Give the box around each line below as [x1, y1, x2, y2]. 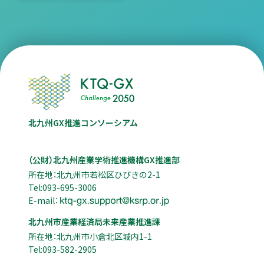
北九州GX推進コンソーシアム [28, 116, 138, 128]
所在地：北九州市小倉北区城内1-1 [28, 230, 152, 243]
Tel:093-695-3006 [28, 181, 97, 193]
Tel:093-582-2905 [28, 243, 97, 256]
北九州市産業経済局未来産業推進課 [28, 216, 160, 228]
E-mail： [28, 194, 58, 206]
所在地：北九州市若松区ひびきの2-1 [28, 168, 160, 180]
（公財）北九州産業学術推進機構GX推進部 [28, 153, 180, 166]
